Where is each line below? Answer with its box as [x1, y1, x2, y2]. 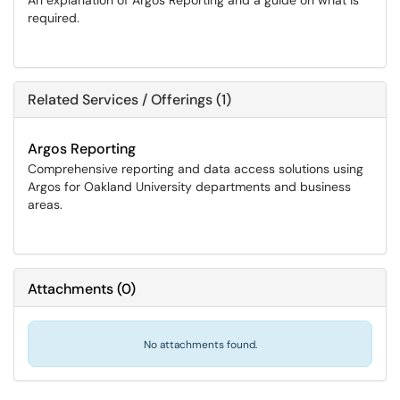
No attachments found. [143, 337, 257, 352]
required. [28, 10, 79, 26]
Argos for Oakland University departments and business [28, 179, 351, 195]
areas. [28, 196, 62, 212]
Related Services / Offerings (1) [28, 90, 231, 109]
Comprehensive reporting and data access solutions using [28, 161, 363, 177]
